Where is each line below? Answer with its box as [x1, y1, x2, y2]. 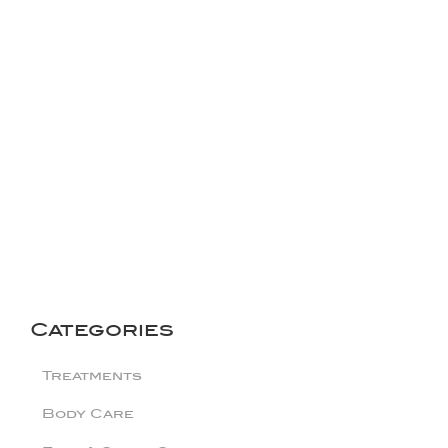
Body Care [42, 405, 134, 421]
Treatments [42, 367, 142, 383]
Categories [30, 317, 174, 341]
